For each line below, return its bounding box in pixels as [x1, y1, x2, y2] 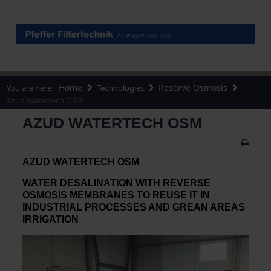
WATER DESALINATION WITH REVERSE [22, 178, 211, 189]
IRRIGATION [22, 214, 79, 225]
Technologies [97, 82, 146, 94]
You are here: [7, 82, 57, 94]
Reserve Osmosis [158, 82, 228, 94]
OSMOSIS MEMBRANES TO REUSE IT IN [22, 190, 210, 201]
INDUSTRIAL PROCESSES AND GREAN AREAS [22, 202, 245, 213]
